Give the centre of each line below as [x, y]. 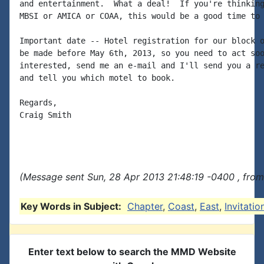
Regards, [38, 103]
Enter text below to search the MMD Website [132, 252]
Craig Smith [45, 115]
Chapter [145, 206]
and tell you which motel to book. [97, 78]
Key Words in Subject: [71, 206]
